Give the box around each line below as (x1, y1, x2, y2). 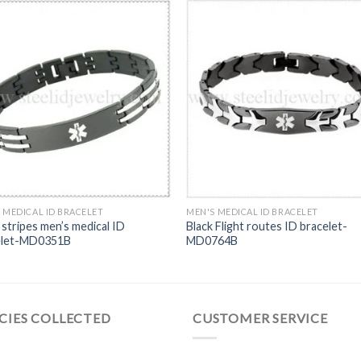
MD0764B (186, 234, 239, 248)
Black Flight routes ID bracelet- (186, 219, 348, 234)
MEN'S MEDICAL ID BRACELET (186, 206, 318, 218)
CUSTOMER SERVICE (193, 310, 328, 326)
